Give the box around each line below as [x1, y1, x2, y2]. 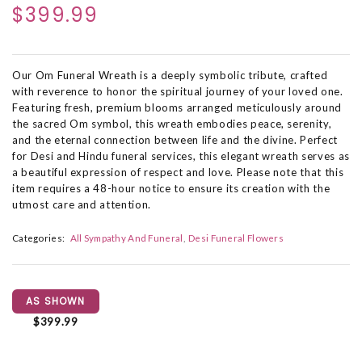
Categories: [12, 232, 65, 244]
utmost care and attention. [12, 198, 151, 211]
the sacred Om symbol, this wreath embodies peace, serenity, [12, 117, 332, 130]
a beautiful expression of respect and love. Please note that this [12, 166, 344, 179]
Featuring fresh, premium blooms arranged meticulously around [12, 101, 342, 114]
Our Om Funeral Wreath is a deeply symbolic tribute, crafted [12, 69, 328, 82]
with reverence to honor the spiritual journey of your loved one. [12, 85, 343, 98]
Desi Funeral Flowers [188, 232, 284, 244]
